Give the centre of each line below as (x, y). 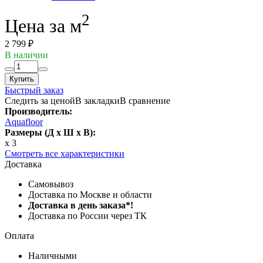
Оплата (19, 235)
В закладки (97, 100)
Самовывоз (51, 184)
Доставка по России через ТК (87, 215)
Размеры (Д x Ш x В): (50, 132)
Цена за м (43, 26)
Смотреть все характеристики (65, 153)
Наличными (53, 255)
